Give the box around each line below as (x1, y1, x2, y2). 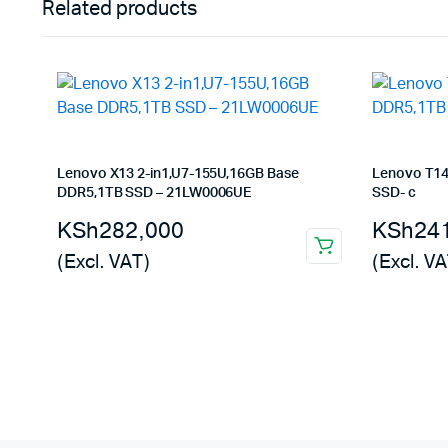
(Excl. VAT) (57, 249, 150, 275)
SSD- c (372, 186, 416, 200)
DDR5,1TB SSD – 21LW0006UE (57, 186, 252, 200)
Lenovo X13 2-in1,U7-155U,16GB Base (57, 167, 299, 181)
